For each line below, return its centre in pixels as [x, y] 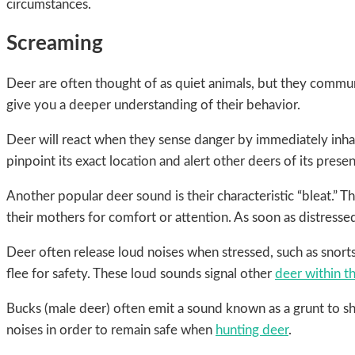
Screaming [55, 44]
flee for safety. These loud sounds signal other [141, 274]
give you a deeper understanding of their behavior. [153, 105]
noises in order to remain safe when [111, 330]
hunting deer [252, 330]
